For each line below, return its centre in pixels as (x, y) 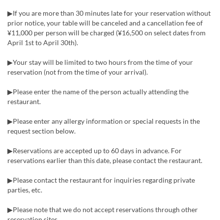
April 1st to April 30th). (43, 42)
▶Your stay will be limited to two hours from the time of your (100, 62)
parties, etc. (25, 190)
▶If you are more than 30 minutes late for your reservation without (109, 13)
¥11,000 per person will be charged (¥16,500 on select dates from (107, 33)
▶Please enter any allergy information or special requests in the (104, 121)
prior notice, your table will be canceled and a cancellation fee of (105, 23)
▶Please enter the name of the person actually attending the (98, 92)
